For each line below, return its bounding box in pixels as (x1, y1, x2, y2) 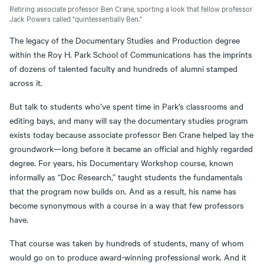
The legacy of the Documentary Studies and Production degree (9, 34, 240, 46)
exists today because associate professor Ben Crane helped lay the (9, 128, 253, 140)
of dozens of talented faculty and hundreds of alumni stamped (9, 62, 237, 74)
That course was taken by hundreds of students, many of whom (9, 236, 243, 249)
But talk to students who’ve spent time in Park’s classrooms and (9, 100, 243, 112)
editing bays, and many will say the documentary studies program (9, 114, 247, 126)
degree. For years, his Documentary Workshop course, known (9, 156, 233, 169)
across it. (9, 76, 42, 88)
